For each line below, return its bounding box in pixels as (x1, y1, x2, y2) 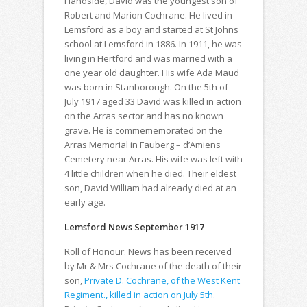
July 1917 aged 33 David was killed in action (64, 95, 241, 108)
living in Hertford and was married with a (64, 52, 232, 64)
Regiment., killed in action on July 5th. (64, 288, 215, 301)
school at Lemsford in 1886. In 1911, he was (64, 38, 242, 50)
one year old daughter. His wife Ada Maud (64, 66, 239, 79)
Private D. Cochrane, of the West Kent (84, 274, 240, 286)
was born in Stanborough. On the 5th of (64, 81, 228, 93)
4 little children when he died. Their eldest (64, 167, 236, 180)
